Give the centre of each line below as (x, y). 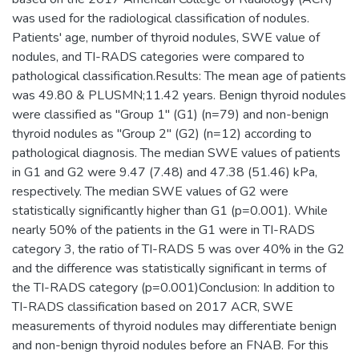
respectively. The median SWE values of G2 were (150, 191)
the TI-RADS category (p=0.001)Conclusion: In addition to (173, 287)
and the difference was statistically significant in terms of (169, 268)
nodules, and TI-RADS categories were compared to (158, 56)
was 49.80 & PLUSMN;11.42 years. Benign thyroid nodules (179, 95)
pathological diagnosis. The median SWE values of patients (176, 153)
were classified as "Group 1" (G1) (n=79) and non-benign (170, 114)
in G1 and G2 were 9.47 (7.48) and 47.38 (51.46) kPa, (165, 172)
